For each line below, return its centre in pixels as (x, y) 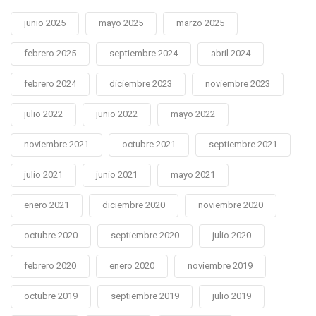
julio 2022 (43, 114)
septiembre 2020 (145, 236)
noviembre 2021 (56, 145)
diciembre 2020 (134, 205)
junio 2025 (45, 23)
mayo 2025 (121, 23)
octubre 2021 (149, 145)
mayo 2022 (193, 114)
